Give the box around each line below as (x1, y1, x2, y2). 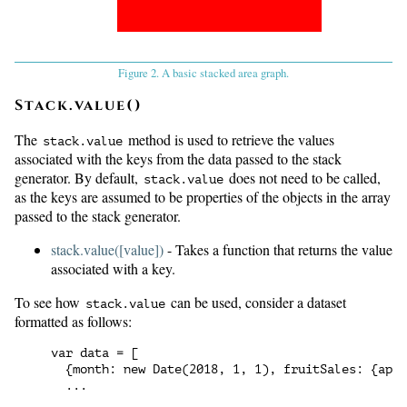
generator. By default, (15, 168, 142, 188)
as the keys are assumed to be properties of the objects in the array (15, 187, 391, 207)
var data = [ (51, 346, 138, 361)
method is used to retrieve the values (124, 130, 334, 150)
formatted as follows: (15, 312, 132, 332)
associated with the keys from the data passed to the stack (15, 149, 342, 169)
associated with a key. (51, 259, 175, 279)
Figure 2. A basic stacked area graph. (118, 65, 289, 82)
